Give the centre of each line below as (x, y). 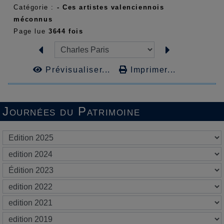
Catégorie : (35, 7)
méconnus (33, 19)
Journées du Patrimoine (71, 111)
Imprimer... (152, 70)
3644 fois (66, 31)
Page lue (31, 31)
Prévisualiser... (78, 70)
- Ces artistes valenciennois (110, 7)
